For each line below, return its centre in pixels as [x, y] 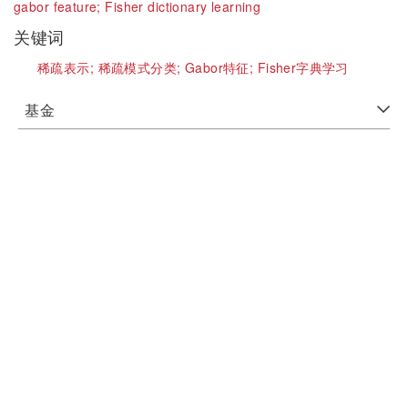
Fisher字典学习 [303, 67]
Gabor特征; [221, 67]
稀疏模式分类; [141, 67]
